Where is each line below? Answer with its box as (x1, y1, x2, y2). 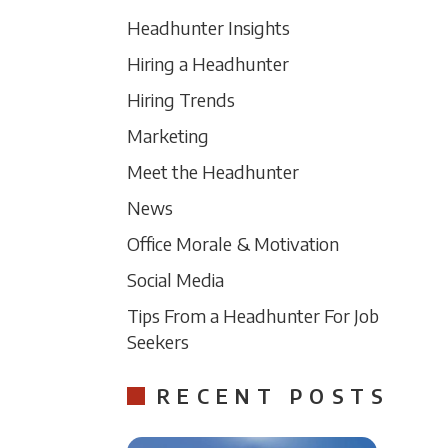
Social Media (127, 268, 224, 291)
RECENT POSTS (157, 383, 391, 408)
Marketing (127, 124, 209, 147)
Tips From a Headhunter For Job (127, 304, 379, 327)
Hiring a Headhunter (127, 52, 289, 75)
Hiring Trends (127, 88, 235, 111)
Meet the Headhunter (127, 160, 299, 183)
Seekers (127, 330, 189, 353)
